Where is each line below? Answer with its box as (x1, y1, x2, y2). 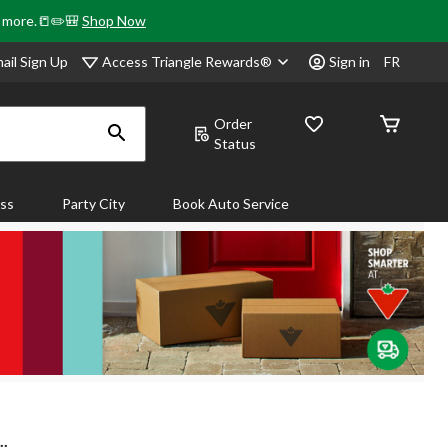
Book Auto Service (173, 195, 289, 212)
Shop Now (82, 12, 146, 29)
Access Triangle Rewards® (102, 52, 275, 70)
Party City (62, 195, 125, 212)
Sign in (329, 53, 370, 70)
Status (214, 135, 256, 152)
